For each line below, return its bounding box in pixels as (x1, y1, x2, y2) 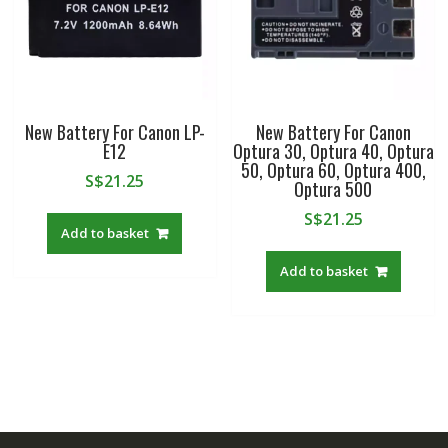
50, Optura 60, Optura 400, (240, 156, 426, 183)
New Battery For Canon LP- (24, 118, 205, 145)
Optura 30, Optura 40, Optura (232, 137, 434, 164)
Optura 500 (294, 175, 373, 202)
